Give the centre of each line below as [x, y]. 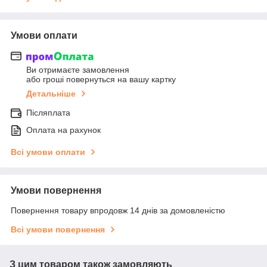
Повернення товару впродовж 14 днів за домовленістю [118, 211]
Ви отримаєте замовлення [78, 70]
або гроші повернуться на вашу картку [101, 80]
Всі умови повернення [58, 230]
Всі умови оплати [48, 152]
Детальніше [51, 94]
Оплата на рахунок [63, 130]
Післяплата [48, 113]
